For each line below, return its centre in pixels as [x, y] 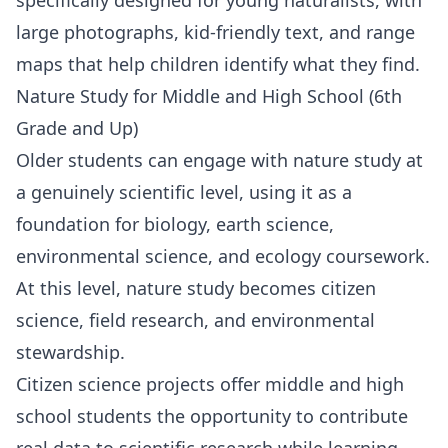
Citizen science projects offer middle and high [210, 383]
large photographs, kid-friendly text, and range [215, 31]
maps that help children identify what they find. [218, 63]
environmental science [112, 255]
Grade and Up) [77, 127]
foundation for [80, 223]
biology [175, 223]
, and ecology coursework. [319, 255]
